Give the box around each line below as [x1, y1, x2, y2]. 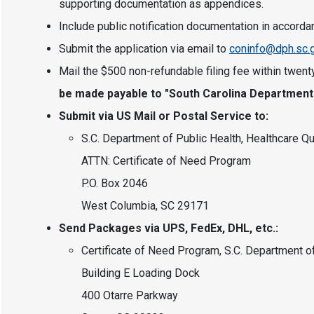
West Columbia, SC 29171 [81, 199, 209, 212]
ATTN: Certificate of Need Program [81, 154, 251, 168]
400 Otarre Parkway [81, 289, 178, 302]
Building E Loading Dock [81, 266, 200, 280]
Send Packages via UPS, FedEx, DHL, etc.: [59, 221, 278, 235]
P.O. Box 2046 [81, 177, 148, 190]
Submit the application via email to [59, 42, 229, 55]
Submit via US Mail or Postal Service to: [59, 109, 268, 123]
